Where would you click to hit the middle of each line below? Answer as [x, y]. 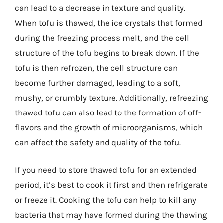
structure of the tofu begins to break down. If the [107, 53]
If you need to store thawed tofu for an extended [106, 170]
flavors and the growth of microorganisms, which [109, 127]
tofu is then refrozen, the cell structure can [96, 67]
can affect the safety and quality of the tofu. [98, 142]
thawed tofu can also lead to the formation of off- [108, 112]
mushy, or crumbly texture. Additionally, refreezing [111, 97]
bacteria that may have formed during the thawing [111, 215]
